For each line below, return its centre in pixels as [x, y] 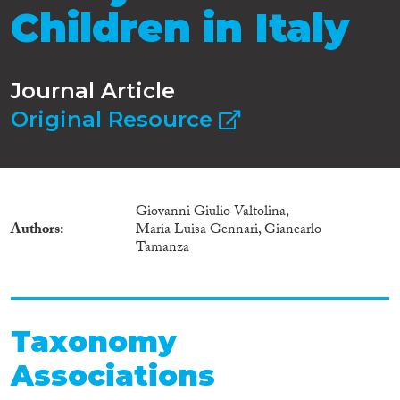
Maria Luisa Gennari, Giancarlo [229, 230]
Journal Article [93, 90]
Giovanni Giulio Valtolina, [212, 212]
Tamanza [162, 248]
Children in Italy [180, 28]
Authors [35, 230]
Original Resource [115, 119]
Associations [113, 375]
